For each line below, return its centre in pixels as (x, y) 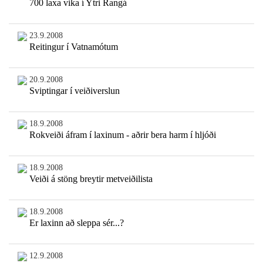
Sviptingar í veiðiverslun (74, 91)
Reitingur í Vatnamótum (73, 47)
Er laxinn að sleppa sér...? (76, 223)
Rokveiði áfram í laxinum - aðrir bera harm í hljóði (122, 135)
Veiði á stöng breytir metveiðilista (91, 179)
